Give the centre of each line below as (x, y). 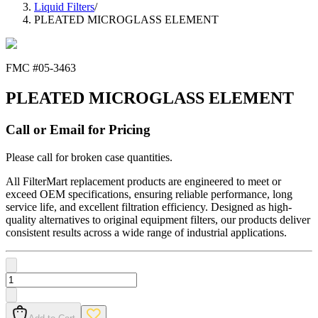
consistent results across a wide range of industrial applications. (146, 232)
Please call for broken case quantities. (89, 157)
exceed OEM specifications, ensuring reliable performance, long (149, 194)
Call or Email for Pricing (78, 130)
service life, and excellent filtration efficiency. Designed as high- (149, 207)
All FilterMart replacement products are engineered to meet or (143, 181)
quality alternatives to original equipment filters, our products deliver (158, 219)
